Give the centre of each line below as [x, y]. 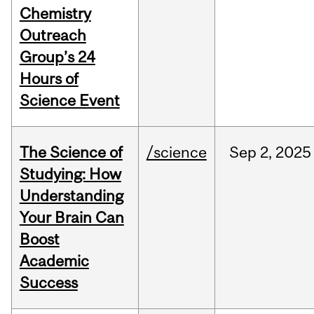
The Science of [71, 152]
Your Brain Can [71, 218]
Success [48, 283]
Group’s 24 [57, 57]
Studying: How [70, 174]
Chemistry [55, 14]
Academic [54, 261]
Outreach [53, 35]
